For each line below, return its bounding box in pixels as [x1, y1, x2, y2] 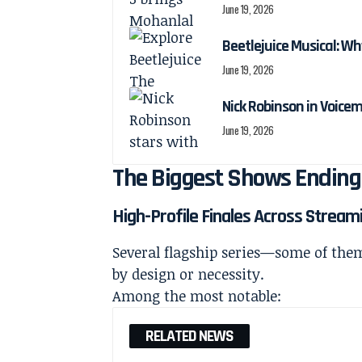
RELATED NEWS [145, 325, 234, 347]
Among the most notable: [112, 285, 282, 305]
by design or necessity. [112, 263, 265, 284]
